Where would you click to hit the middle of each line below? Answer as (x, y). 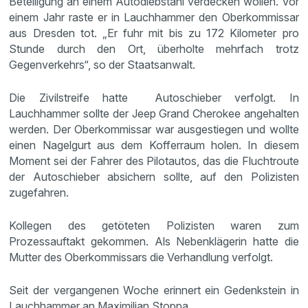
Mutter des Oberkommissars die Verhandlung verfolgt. (141, 257)
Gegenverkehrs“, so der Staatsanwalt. (102, 65)
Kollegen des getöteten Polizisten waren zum (154, 225)
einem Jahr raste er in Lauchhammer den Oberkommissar (154, 17)
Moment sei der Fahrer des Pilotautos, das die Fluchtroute (154, 161)
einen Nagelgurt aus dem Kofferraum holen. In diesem (154, 145)
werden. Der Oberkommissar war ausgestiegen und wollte (154, 129)
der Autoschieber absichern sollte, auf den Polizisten (154, 177)
